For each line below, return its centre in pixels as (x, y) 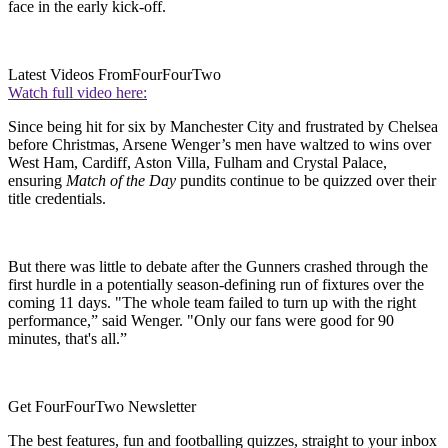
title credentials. (57, 198)
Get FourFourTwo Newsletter (102, 406)
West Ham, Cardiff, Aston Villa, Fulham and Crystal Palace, (197, 162)
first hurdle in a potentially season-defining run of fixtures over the (216, 284)
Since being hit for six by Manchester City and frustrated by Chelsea (223, 126)
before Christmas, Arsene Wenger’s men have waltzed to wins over (219, 144)
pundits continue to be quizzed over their (306, 180)
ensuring (37, 180)
